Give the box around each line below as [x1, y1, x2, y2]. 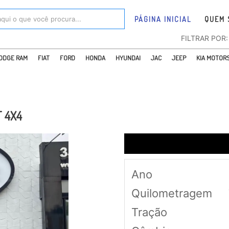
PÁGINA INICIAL [134, 14, 192, 24]
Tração [131, 205, 167, 219]
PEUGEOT [187, 79, 214, 87]
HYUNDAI [115, 54, 141, 62]
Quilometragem [131, 187, 212, 200]
